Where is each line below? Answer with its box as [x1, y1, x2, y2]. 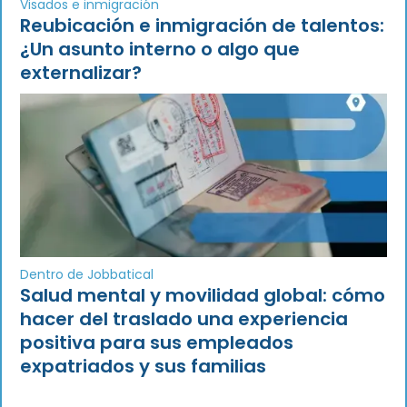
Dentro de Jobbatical [20, 264, 154, 283]
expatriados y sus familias [20, 352, 266, 379]
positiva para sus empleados [20, 329, 293, 355]
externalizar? [20, 59, 142, 85]
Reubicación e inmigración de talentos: [20, 12, 384, 38]
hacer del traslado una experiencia [20, 305, 348, 332]
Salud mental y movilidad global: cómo [20, 282, 385, 308]
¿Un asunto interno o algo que [20, 35, 300, 62]
